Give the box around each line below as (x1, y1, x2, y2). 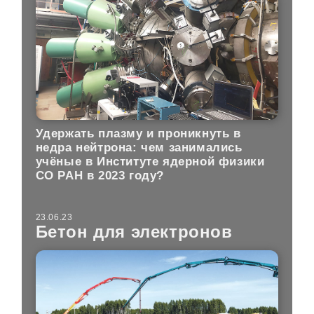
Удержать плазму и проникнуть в (35, 127, 241, 141)
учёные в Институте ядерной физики (35, 155, 265, 169)
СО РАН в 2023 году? (35, 169, 165, 183)
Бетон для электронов (35, 221, 233, 241)
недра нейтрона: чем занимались (35, 141, 243, 155)
